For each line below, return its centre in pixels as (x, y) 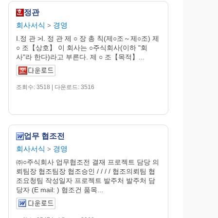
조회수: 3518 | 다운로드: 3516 (55, 87)
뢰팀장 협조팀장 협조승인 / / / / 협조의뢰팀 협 (86, 171)
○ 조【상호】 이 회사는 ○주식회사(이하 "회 (82, 47)
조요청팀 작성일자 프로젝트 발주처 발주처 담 (86, 180)
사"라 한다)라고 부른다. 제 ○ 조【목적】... (81, 57)
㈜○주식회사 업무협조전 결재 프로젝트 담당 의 (88, 162)
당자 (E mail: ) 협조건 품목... (60, 190)
